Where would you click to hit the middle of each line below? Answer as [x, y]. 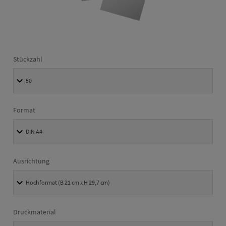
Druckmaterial [35, 212]
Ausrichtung [31, 161]
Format [24, 110]
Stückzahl [28, 59]
